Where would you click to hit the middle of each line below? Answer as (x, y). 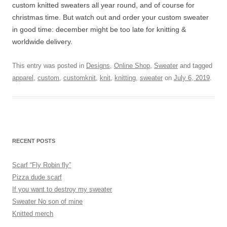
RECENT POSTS (34, 141)
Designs (98, 66)
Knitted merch (33, 214)
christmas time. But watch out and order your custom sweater (110, 17)
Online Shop (132, 66)
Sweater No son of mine (47, 201)
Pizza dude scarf (37, 177)
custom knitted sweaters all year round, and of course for (103, 5)
